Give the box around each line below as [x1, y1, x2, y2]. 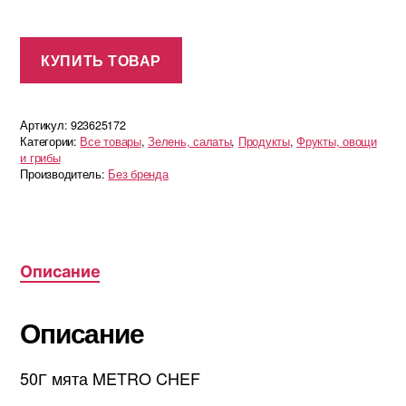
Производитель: [20, 165, 109, 182]
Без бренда [108, 165, 169, 182]
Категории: [20, 132, 81, 150]
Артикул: [20, 116, 71, 133]
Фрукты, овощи [296, 132, 377, 150]
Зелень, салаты [148, 132, 232, 150]
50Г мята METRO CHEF [20, 365, 201, 390]
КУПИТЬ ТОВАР [41, 49, 161, 71]
